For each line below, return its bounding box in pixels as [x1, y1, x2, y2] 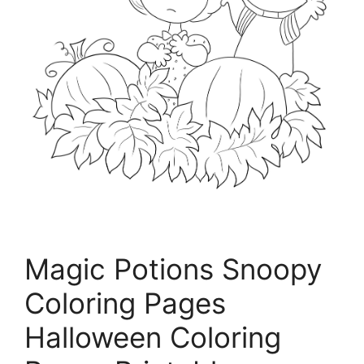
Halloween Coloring [24, 319, 281, 354]
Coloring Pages [24, 285, 226, 320]
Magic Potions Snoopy [24, 251, 322, 286]
